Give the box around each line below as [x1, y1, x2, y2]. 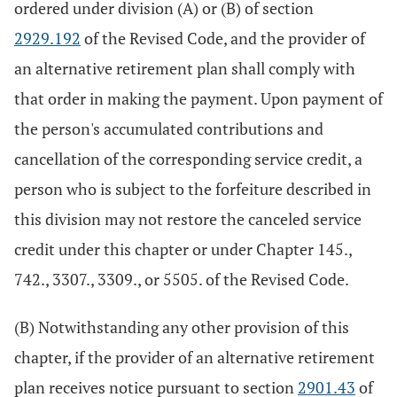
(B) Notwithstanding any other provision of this [14, 316, 349, 338]
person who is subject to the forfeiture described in [14, 178, 371, 199]
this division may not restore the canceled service [14, 208, 362, 230]
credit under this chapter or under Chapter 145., [14, 238, 352, 260]
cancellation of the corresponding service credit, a [14, 148, 362, 169]
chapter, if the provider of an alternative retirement [14, 346, 375, 368]
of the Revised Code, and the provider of [81, 27, 365, 49]
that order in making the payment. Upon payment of [14, 88, 383, 109]
